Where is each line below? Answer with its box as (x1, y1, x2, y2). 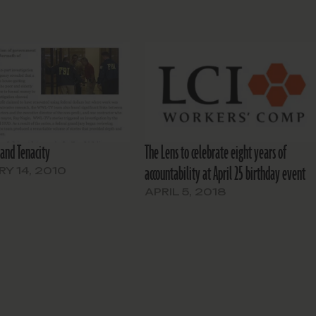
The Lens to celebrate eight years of (145, 140, 287, 166)
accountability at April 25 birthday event (145, 162, 306, 188)
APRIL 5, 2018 (145, 186, 227, 198)
